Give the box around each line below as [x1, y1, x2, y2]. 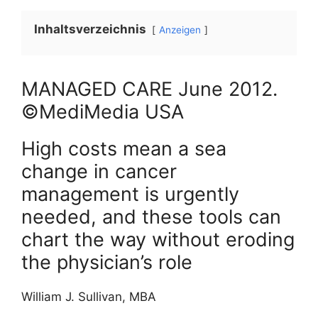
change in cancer [21, 160, 177, 184]
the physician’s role [21, 251, 192, 275]
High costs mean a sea [21, 137, 226, 161]
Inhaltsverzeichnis [34, 22, 149, 37]
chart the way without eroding [21, 228, 295, 252]
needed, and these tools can [21, 205, 281, 229]
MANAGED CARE [21, 77, 178, 102]
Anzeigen [159, 24, 201, 36]
